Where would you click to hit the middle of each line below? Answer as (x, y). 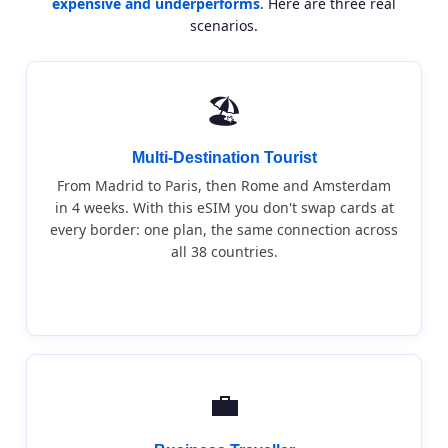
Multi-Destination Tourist (224, 157)
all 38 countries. (224, 251)
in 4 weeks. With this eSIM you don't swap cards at (224, 207)
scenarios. (224, 25)
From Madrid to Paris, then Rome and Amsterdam (224, 185)
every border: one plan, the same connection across (224, 229)
